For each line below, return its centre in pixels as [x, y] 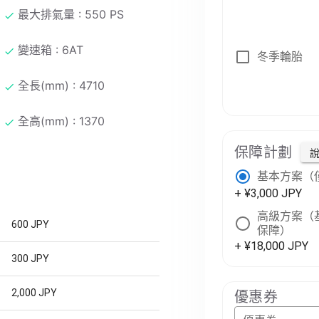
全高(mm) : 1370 [61, 121]
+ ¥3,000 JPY [268, 193]
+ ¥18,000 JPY [271, 246]
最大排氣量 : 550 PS [71, 14]
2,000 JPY [34, 292]
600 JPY [30, 224]
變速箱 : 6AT [51, 49]
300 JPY [30, 258]
